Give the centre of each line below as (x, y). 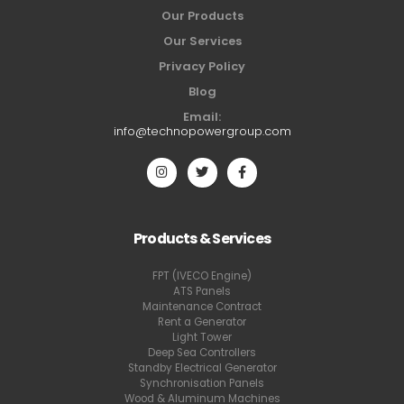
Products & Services (202, 238)
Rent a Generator (202, 321)
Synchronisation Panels (202, 383)
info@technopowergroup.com (202, 131)
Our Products (202, 15)
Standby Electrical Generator (202, 367)
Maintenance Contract (202, 306)
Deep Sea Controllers (202, 352)
